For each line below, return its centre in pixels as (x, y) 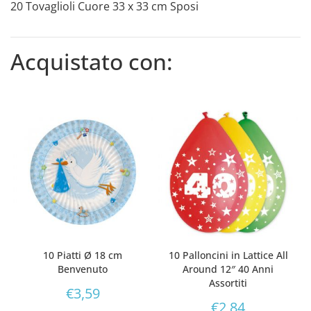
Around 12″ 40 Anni (228, 269)
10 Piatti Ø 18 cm (83, 255)
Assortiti (228, 283)
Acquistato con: (92, 61)
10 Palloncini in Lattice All (228, 255)
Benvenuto (83, 269)
